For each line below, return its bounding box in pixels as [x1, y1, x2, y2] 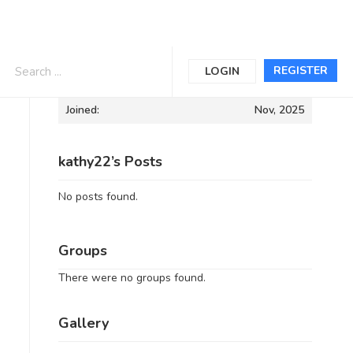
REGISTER [273, 63, 328, 78]
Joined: [65, 102, 99, 117]
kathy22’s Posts [58, 152, 162, 171]
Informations [58, 60, 143, 79]
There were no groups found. [58, 269, 206, 285]
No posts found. [58, 189, 138, 204]
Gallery [58, 314, 109, 333]
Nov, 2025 [255, 102, 304, 117]
